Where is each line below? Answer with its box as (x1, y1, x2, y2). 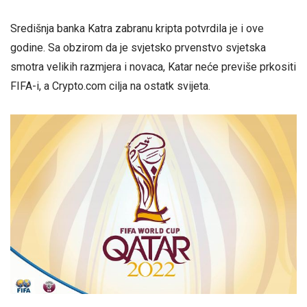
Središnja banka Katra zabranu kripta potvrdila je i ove (10, 22, 264, 36)
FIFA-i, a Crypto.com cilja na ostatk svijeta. (10, 79, 210, 93)
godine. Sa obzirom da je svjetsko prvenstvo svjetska (10, 41, 266, 55)
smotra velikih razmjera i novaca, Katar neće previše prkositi (10, 60, 296, 74)
